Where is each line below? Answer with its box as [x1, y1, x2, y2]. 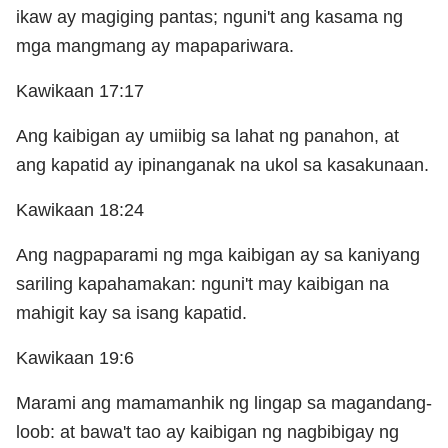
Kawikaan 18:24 [16, 199, 144, 220]
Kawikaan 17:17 [16, 80, 144, 101]
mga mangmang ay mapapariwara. [16, 35, 294, 56]
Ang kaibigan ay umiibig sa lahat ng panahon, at [16, 125, 399, 146]
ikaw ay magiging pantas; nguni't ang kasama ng [16, 6, 403, 27]
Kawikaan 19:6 [16, 347, 134, 368]
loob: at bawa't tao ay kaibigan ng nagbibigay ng [16, 421, 399, 442]
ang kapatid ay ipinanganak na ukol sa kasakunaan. [16, 154, 429, 175]
